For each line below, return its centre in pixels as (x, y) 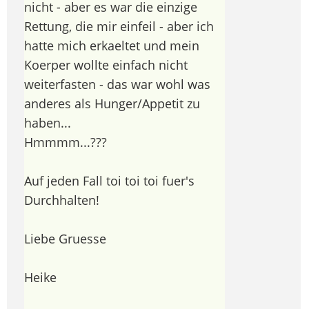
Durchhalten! (62, 200)
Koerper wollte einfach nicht (106, 64)
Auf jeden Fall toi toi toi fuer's (109, 180)
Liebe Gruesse (65, 238)
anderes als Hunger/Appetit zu (112, 103)
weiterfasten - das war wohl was (117, 84)
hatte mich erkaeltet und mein (112, 45)
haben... (48, 122)
